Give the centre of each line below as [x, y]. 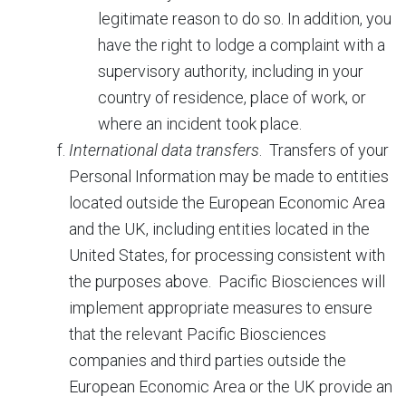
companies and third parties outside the [208, 360]
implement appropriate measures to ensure [221, 308]
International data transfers [164, 150]
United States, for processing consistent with [227, 255]
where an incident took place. [200, 124]
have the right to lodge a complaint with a [242, 45]
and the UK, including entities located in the [219, 229]
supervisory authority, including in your [231, 71]
